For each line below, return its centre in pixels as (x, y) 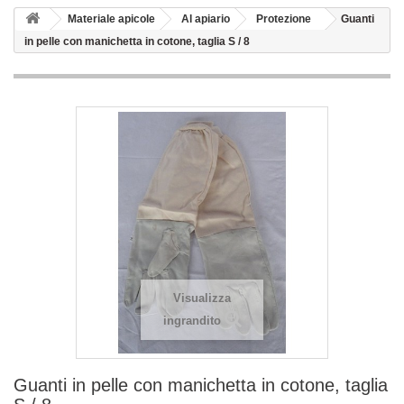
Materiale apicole (111, 19)
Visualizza (202, 298)
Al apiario (206, 19)
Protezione (284, 19)
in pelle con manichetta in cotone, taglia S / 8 (137, 41)
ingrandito (192, 321)
